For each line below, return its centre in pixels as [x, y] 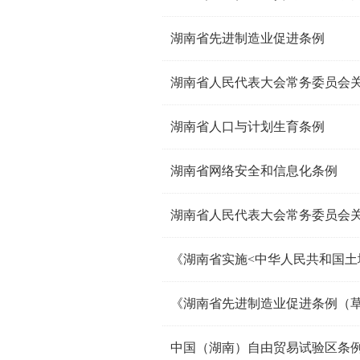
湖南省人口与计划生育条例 [247, 127]
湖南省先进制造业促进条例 [247, 38]
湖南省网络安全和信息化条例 [254, 171]
